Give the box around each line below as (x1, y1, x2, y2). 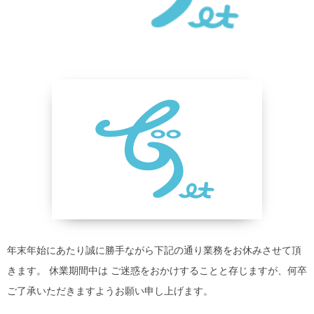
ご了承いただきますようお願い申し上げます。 (7, 285, 213, 297)
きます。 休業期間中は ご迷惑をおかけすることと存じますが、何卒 (7, 265, 307, 277)
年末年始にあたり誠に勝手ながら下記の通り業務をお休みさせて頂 (7, 245, 301, 257)
